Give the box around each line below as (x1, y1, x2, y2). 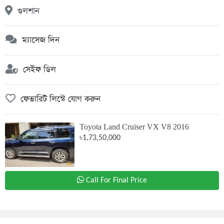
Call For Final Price (86, 176, 147, 185)
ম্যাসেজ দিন (17, 34, 59, 46)
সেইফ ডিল (18, 64, 56, 75)
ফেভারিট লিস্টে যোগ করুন (15, 93, 100, 105)
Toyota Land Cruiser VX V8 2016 (79, 122, 189, 132)
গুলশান (12, 5, 39, 17)
